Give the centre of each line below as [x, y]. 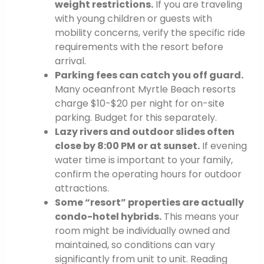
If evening [223, 146]
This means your [200, 217]
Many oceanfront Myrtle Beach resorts [145, 90]
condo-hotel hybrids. [108, 217]
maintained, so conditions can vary [135, 245]
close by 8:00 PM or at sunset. [127, 146]
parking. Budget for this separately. [136, 118]
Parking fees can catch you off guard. [149, 75]
